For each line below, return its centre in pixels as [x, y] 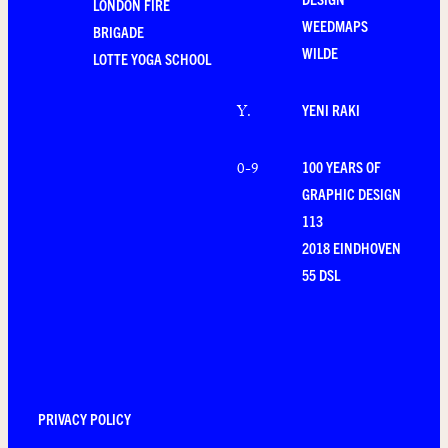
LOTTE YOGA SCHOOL [152, 59]
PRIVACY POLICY [84, 419]
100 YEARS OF [341, 167]
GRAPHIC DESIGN [351, 194]
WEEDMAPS [335, 26]
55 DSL [321, 275]
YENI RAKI [331, 110]
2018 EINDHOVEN [351, 248]
